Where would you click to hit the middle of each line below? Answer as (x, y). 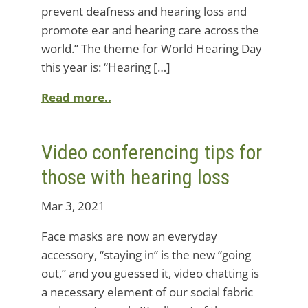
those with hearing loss (135, 177)
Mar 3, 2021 (73, 206)
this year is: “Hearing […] (106, 67)
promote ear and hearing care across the (150, 30)
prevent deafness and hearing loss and (144, 11)
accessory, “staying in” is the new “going (146, 255)
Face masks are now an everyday (129, 236)
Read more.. (76, 97)
